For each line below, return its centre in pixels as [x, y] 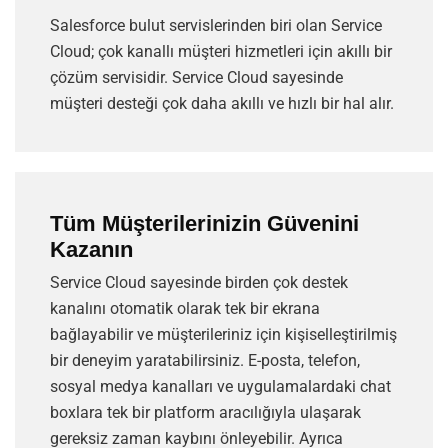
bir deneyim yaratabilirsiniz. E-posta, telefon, [205, 361]
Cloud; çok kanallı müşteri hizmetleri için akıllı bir [221, 52]
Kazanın [91, 250]
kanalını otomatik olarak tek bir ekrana [185, 309]
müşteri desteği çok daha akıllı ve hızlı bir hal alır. [222, 104]
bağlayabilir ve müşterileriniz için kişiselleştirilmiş [223, 335]
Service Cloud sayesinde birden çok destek [199, 283]
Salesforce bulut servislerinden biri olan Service [216, 26]
